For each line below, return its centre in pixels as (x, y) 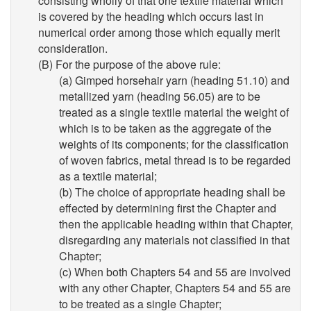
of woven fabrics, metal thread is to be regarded (175, 160)
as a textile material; (108, 176)
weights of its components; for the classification (174, 144)
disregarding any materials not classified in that (174, 240)
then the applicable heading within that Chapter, (176, 224)
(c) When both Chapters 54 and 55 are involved (175, 272)
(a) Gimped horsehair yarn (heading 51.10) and (174, 80)
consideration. (73, 48)
